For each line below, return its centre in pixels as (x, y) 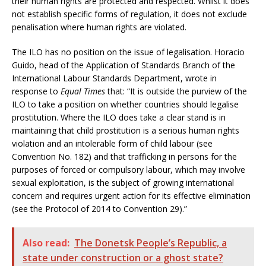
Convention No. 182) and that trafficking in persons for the (124, 157)
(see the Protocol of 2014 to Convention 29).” (99, 209)
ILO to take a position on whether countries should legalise (125, 104)
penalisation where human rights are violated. (99, 27)
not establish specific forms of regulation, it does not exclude (129, 14)
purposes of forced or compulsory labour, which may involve (129, 170)
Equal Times (83, 91)
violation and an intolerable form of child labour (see (112, 144)
